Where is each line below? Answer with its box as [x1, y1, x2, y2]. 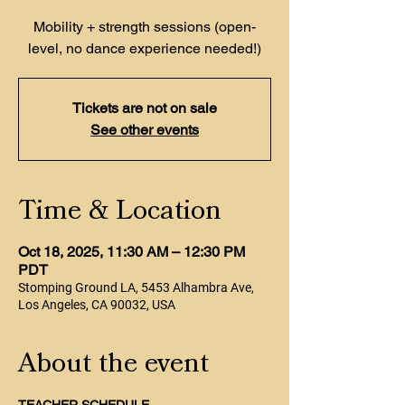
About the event [18, 344, 209, 382]
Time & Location [18, 192, 221, 230]
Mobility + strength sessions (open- [33, 18, 256, 35]
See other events [90, 121, 199, 138]
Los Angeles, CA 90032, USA [18, 297, 175, 312]
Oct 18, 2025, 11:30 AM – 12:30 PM [18, 243, 245, 260]
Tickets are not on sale [72, 99, 217, 117]
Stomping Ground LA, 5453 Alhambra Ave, [18, 280, 254, 295]
